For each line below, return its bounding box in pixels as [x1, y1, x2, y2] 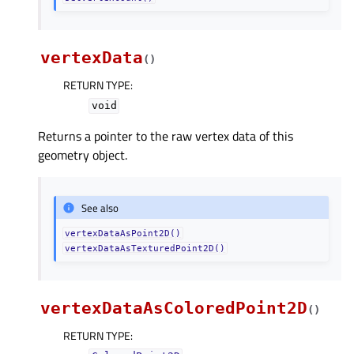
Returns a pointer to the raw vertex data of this [38, 126, 293, 146]
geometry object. [38, 145, 127, 165]
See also [81, 199, 119, 216]
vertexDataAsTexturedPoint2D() [65, 243, 226, 254]
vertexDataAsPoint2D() [65, 228, 182, 239]
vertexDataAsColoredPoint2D [40, 299, 307, 318]
